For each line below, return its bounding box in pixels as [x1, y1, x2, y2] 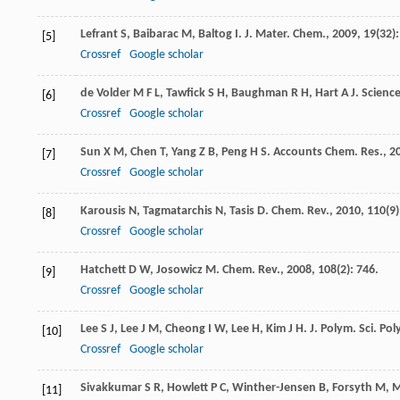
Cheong [165, 321, 205, 336]
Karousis [80, 204, 126, 218]
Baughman [231, 86, 288, 100]
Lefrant [80, 27, 118, 41]
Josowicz [156, 262, 203, 277]
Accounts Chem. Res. [273, 145, 383, 159]
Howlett [167, 380, 208, 395]
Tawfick [166, 86, 205, 100]
